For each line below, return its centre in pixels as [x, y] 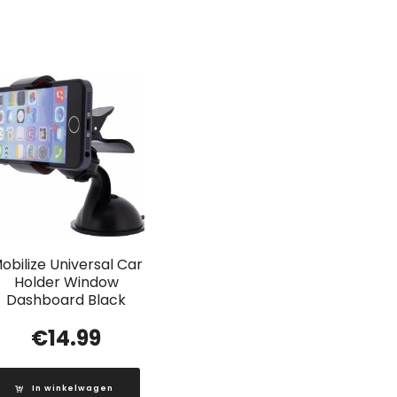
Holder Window [66, 282]
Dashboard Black [66, 300]
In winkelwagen [72, 388]
